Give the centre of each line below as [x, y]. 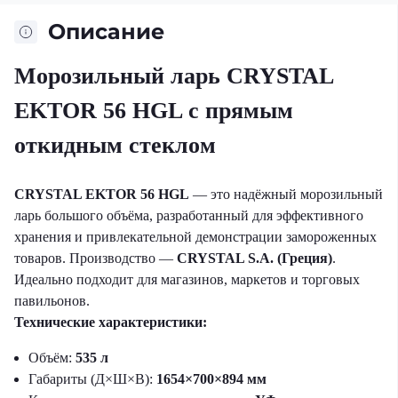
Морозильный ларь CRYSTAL [174, 76]
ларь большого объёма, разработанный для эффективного [189, 216]
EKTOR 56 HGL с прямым [154, 111]
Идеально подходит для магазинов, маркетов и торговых [187, 280]
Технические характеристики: [111, 322]
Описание [106, 32]
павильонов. [52, 301]
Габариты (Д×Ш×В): [92, 379]
